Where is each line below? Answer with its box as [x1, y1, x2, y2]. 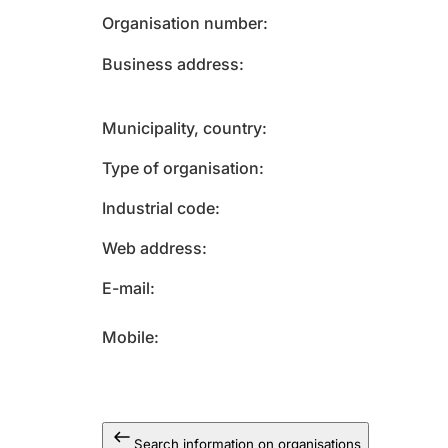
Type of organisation [102, 158, 259, 178]
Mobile [102, 327, 154, 347]
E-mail [102, 278, 150, 298]
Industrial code [102, 198, 215, 218]
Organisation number [102, 13, 263, 33]
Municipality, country [102, 118, 262, 138]
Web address [102, 238, 202, 258]
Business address [102, 54, 239, 74]
